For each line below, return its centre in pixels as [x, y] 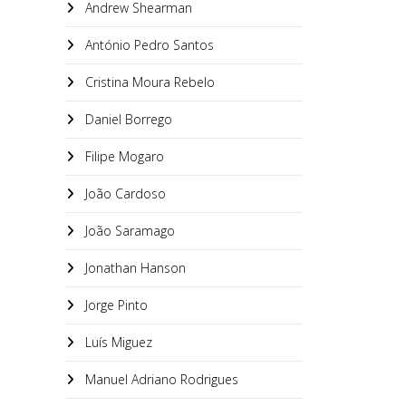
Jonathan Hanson [134, 268]
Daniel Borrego [127, 119]
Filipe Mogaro [123, 156]
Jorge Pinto [115, 305]
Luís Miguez [117, 342]
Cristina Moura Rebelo [148, 82]
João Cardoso [124, 193]
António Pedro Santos [148, 45]
